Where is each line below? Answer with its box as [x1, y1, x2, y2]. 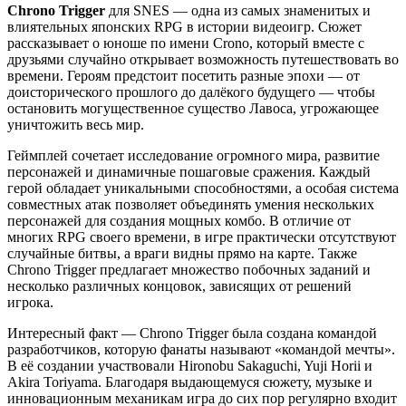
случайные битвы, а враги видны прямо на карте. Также [7, 245, 357, 261]
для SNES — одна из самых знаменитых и [105, 2, 371, 18]
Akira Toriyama [7, 373, 98, 390]
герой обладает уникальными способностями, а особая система [7, 179, 399, 196]
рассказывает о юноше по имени [7, 34, 213, 51]
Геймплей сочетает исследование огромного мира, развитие [7, 147, 380, 163]
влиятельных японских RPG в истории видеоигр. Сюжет [7, 18, 362, 34]
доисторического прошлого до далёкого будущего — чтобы [7, 83, 375, 100]
